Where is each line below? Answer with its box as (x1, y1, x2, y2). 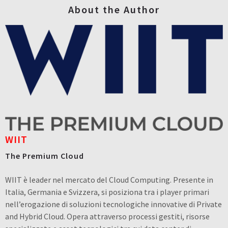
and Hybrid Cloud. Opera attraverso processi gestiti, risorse (5, 211, 210, 221)
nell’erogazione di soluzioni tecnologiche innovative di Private (5, 198, 222, 209)
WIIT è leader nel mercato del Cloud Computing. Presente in (5, 174, 213, 185)
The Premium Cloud (5, 150, 84, 161)
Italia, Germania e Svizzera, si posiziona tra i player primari (5, 186, 209, 197)
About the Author (68, 3, 160, 16)
